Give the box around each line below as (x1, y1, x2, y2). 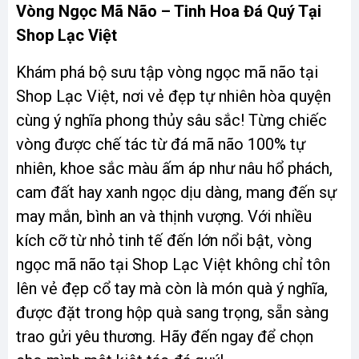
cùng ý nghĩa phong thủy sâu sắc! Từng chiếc (16, 110, 327, 130)
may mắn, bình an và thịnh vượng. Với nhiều (16, 206, 312, 226)
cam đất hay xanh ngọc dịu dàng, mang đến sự (16, 182, 337, 202)
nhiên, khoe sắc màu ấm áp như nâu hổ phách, (16, 158, 333, 178)
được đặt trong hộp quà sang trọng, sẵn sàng (16, 302, 329, 322)
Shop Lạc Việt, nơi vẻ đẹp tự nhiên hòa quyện (16, 86, 331, 106)
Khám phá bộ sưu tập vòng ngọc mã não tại (16, 62, 318, 82)
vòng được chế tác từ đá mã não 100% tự (16, 134, 305, 154)
